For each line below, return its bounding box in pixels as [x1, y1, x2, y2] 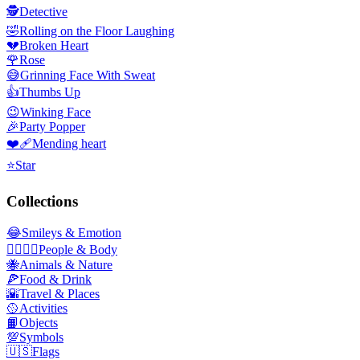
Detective [19, 4, 67, 18]
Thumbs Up [19, 84, 80, 99]
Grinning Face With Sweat [20, 67, 155, 82]
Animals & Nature [19, 258, 112, 272]
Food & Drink [19, 272, 92, 287]
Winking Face [20, 104, 91, 119]
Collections [6, 192, 78, 210]
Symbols [19, 330, 63, 345]
